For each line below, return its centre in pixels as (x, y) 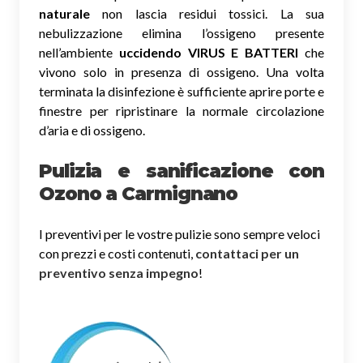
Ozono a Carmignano (139, 193)
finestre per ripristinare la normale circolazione (181, 110)
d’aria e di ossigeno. (92, 130)
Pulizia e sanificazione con (181, 171)
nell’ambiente (79, 52)
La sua (302, 13)
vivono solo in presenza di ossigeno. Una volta (181, 71)
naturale (64, 13)
